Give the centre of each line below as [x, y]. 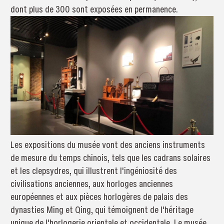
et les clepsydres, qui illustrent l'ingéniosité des [93, 171]
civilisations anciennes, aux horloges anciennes [91, 184]
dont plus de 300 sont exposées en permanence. [94, 9]
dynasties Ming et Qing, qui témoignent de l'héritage [102, 210]
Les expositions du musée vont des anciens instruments [107, 145]
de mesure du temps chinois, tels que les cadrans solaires [110, 158]
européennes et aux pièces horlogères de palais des [99, 197]
